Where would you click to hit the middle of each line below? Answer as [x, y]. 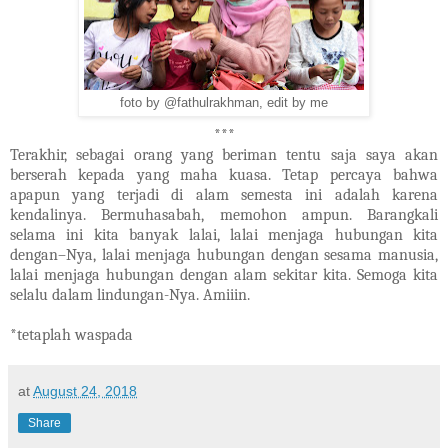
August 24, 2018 [85, 390]
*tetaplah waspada [71, 334]
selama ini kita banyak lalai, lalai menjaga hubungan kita [224, 234]
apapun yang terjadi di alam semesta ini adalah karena [224, 194]
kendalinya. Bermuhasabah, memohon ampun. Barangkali [224, 214]
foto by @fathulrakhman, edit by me [224, 102]
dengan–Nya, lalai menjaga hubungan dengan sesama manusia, [224, 254]
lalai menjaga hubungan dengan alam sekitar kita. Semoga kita [224, 274]
